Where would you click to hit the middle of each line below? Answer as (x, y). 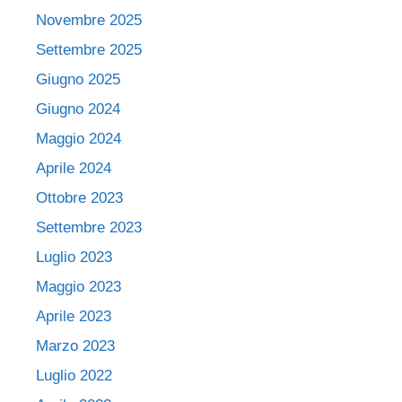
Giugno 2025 (78, 79)
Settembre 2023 (89, 227)
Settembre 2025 (89, 49)
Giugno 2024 (78, 109)
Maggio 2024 (79, 138)
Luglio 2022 (74, 375)
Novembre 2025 (89, 20)
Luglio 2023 (74, 257)
